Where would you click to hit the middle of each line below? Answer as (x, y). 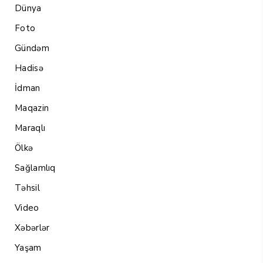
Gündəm (32, 48)
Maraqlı (30, 128)
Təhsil (27, 188)
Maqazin (32, 108)
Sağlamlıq (35, 168)
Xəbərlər (32, 227)
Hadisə (29, 68)
